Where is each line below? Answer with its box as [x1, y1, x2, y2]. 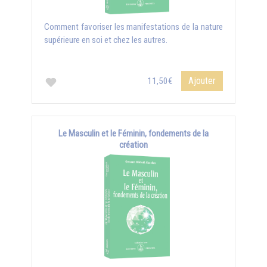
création [119, 139, 148, 150]
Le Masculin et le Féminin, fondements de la [58, 128, 209, 139]
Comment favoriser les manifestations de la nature [44, 21, 223, 32]
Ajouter [188, 75, 216, 86]
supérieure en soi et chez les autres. [44, 35, 167, 45]
